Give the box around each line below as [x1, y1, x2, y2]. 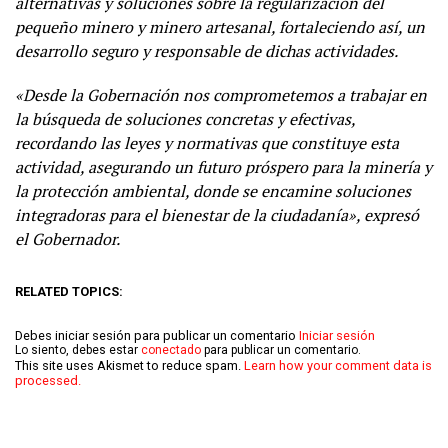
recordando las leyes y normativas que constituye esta [15, 131, 399, 154]
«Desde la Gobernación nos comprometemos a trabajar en [15, 83, 427, 106]
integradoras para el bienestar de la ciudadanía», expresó [15, 203, 419, 226]
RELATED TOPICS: [15, 283, 123, 299]
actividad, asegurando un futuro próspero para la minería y [15, 155, 432, 178]
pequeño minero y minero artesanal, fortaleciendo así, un [15, 15, 425, 38]
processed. [15, 372, 81, 388]
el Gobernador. [15, 227, 120, 250]
